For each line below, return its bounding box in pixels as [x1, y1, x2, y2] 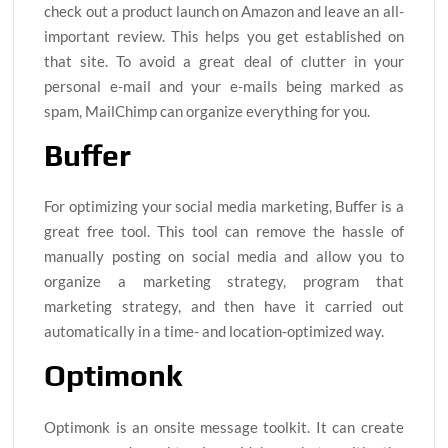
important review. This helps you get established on [44, 26, 404, 45]
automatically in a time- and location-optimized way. [44, 322, 385, 341]
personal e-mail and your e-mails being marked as [44, 76, 404, 95]
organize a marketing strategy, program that [44, 272, 404, 291]
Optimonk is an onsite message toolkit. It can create [44, 417, 404, 436]
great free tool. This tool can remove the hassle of [44, 222, 404, 241]
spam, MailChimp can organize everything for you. [44, 101, 371, 120]
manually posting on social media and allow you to [44, 247, 404, 266]
